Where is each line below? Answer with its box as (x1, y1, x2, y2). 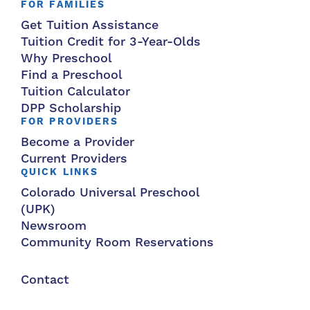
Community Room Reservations (21, 234, 214, 250)
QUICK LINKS (21, 165, 99, 179)
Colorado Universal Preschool (21, 184, 199, 201)
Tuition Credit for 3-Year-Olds (21, 33, 201, 50)
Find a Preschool (21, 66, 122, 83)
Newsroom (21, 217, 86, 234)
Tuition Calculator (21, 83, 130, 100)
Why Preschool (21, 50, 112, 66)
